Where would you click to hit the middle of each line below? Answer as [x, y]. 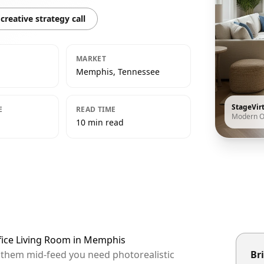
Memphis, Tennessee [118, 72]
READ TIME [96, 109]
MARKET [91, 59]
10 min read [100, 122]
